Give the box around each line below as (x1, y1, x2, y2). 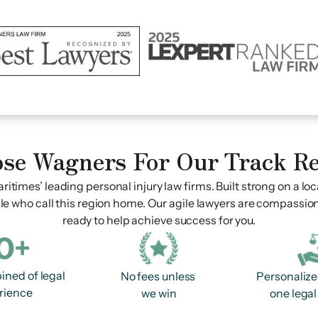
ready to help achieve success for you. (62, 213, 256, 227)
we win (141, 286, 177, 300)
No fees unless (120, 269, 198, 283)
